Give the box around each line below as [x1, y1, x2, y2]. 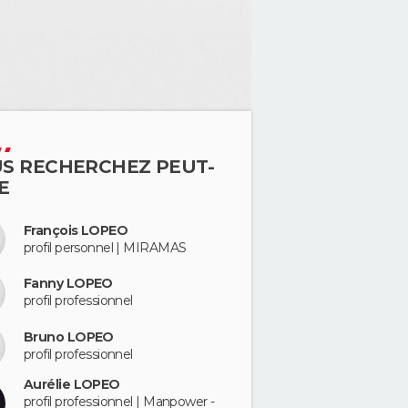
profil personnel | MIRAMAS [24, 239, 187, 256]
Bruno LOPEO [24, 329, 114, 345]
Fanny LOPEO [24, 275, 113, 292]
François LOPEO [24, 221, 128, 239]
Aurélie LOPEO [24, 376, 120, 393]
